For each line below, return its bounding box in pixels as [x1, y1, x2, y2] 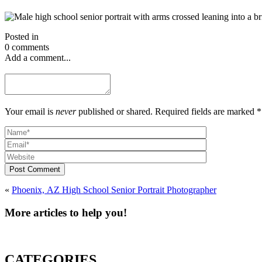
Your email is [5, 106, 56, 116]
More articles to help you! [82, 206, 127, 219]
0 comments [5, 42, 49, 52]
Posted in [5, 31, 39, 42]
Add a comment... [5, 52, 71, 63]
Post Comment [9, 164, 60, 174]
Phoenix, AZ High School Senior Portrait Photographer [12, 184, 216, 195]
